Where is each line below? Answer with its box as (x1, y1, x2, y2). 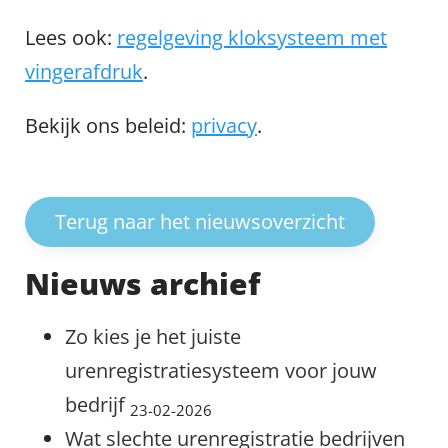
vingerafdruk (25, 58, 143, 85)
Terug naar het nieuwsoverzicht (55, 208, 345, 235)
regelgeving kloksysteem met (117, 24, 387, 51)
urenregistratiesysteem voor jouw (65, 357, 377, 384)
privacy (191, 112, 257, 139)
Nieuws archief (25, 263, 260, 304)
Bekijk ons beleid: (25, 112, 191, 139)
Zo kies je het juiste (65, 323, 241, 350)
